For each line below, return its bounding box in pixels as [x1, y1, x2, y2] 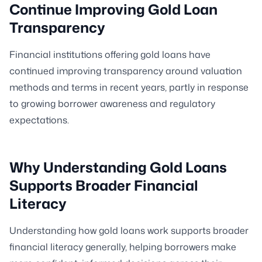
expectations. [9, 113, 69, 126]
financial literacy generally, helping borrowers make [9, 240, 236, 253]
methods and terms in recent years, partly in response [9, 81, 249, 94]
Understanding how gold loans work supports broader [9, 224, 249, 237]
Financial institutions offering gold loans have [9, 48, 211, 61]
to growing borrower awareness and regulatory [9, 97, 215, 110]
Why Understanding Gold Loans [9, 157, 227, 177]
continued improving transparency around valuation [9, 64, 242, 77]
